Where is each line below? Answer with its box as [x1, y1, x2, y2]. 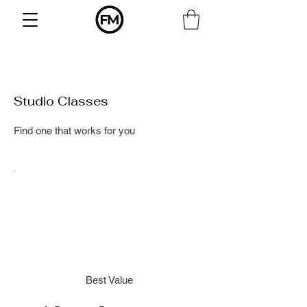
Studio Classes [14, 93, 108, 109]
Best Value [86, 274, 134, 286]
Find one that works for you [14, 124, 135, 136]
